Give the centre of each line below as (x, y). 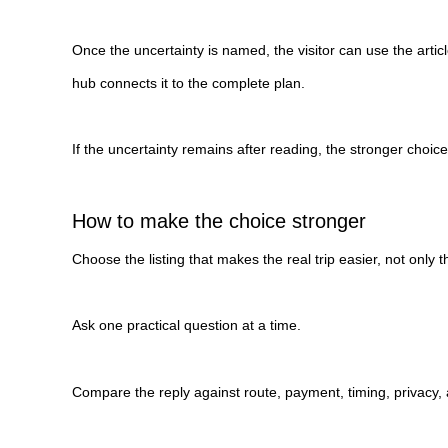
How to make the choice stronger (219, 220)
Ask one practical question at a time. (186, 325)
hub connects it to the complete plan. (188, 82)
